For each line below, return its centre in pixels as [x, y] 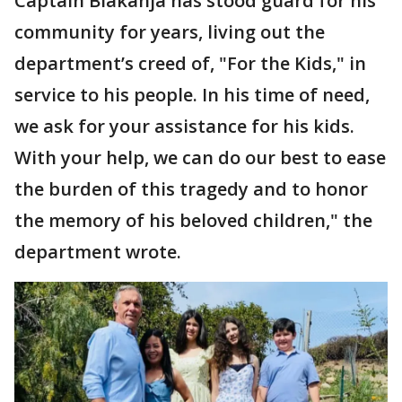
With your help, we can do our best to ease [200, 157]
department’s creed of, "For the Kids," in [190, 63]
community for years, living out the [170, 31]
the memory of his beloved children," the [193, 220]
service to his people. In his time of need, [192, 94]
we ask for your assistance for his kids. [184, 126]
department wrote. [98, 251]
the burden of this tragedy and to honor [191, 188]
